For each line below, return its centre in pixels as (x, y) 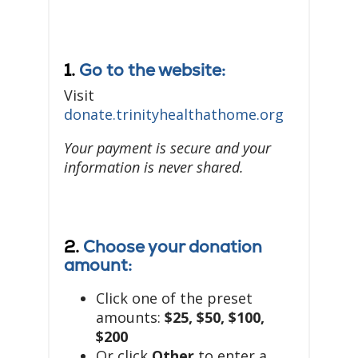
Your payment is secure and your (167, 148)
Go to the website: (152, 70)
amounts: (130, 318)
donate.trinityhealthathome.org (174, 115)
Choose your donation (173, 247)
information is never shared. (154, 167)
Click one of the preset (174, 298)
